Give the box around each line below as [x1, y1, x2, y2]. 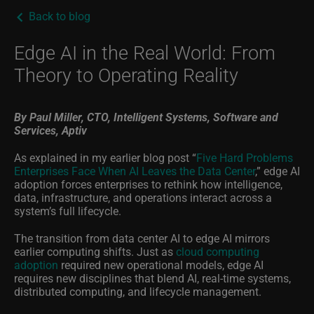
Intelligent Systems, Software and [114, 109, 278, 125]
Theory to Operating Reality [14, 62, 238, 88]
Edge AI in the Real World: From [14, 39, 275, 65]
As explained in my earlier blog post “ [14, 150, 196, 165]
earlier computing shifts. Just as [14, 244, 176, 259]
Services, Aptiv [14, 123, 87, 138]
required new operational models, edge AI [58, 257, 264, 273]
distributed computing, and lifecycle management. [14, 284, 261, 299]
